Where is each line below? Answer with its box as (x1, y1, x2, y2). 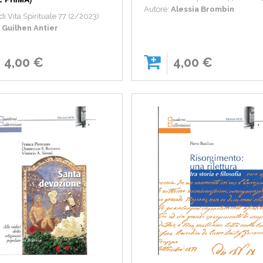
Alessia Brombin (171, 5, 235, 14)
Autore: (144, 5, 171, 14)
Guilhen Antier (2, 23, 59, 33)
